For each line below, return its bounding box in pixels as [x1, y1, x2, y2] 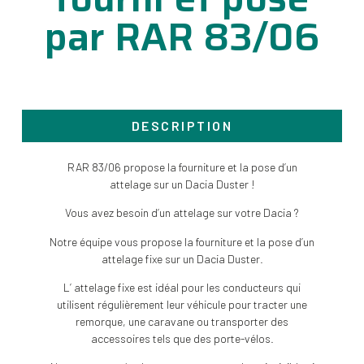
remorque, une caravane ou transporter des [76, 314, 288, 328]
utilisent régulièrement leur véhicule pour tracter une [57, 297, 307, 311]
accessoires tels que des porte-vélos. [90, 331, 274, 345]
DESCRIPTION [131, 117, 233, 133]
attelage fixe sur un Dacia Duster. [101, 251, 263, 266]
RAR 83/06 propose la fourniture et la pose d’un [67, 159, 297, 174]
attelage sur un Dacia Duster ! [109, 176, 255, 191]
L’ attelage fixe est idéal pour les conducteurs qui [63, 279, 301, 294]
